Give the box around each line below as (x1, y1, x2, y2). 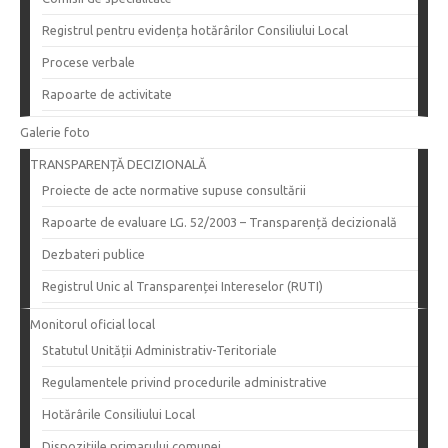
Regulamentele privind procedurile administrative (42, 375, 327, 390)
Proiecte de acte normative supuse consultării (42, 183, 306, 198)
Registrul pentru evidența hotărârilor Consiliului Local (42, 23, 348, 38)
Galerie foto (20, 125, 90, 140)
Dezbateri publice (42, 247, 145, 262)
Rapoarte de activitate (42, 87, 172, 102)
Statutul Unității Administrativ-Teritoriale (42, 343, 277, 358)
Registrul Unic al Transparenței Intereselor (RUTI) (42, 279, 323, 294)
